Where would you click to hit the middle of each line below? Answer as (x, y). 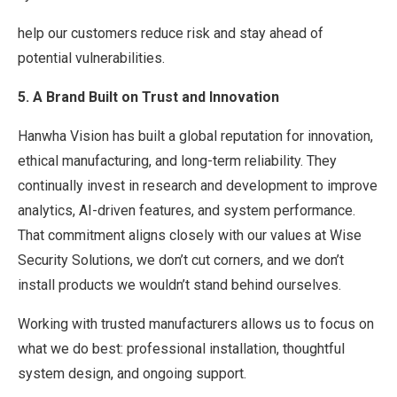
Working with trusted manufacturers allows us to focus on (196, 323)
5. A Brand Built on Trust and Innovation (148, 97)
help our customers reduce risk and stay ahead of (171, 33)
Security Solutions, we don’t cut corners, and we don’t (181, 260)
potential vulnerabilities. (91, 58)
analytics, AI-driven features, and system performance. (187, 210)
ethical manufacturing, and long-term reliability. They (177, 160)
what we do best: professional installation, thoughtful (181, 348)
